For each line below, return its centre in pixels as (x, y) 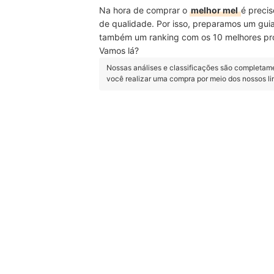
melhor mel (215, 10)
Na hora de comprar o (144, 10)
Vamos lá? (119, 50)
